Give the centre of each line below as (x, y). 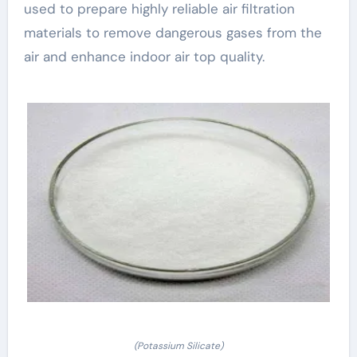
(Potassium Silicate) (178, 346)
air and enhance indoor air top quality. (144, 56)
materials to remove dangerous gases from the (173, 32)
